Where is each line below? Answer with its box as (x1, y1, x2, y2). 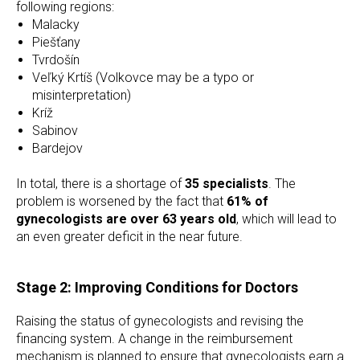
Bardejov (32, 141, 83, 156)
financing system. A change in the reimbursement (16, 331, 292, 346)
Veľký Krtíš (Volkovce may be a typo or (32, 70, 254, 85)
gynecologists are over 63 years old (16, 211, 236, 227)
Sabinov (32, 123, 78, 138)
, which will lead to (236, 211, 337, 227)
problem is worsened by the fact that (16, 194, 227, 209)
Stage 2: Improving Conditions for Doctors (16, 279, 298, 296)
